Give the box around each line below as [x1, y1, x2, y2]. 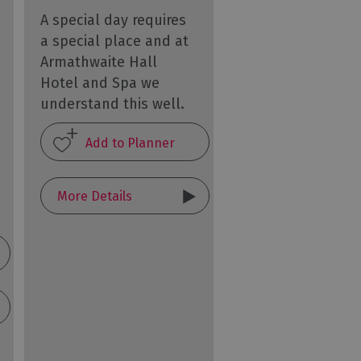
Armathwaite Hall [40, 53, 158, 71]
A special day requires [40, 11, 187, 29]
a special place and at [40, 32, 189, 50]
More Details [57, 188, 133, 204]
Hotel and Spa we [40, 74, 160, 92]
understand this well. [40, 95, 185, 113]
